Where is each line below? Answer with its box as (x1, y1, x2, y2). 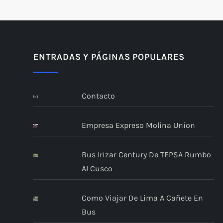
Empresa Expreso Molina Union (81, 120, 195, 130)
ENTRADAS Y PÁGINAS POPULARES (33, 51, 185, 63)
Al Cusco (81, 164, 112, 174)
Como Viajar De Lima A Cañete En (81, 193, 203, 203)
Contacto (81, 91, 115, 101)
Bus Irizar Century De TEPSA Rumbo (81, 150, 211, 160)
